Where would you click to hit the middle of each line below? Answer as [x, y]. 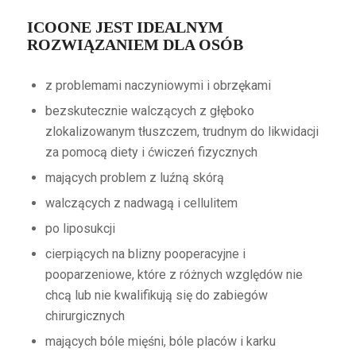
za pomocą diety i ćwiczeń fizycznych [151, 152]
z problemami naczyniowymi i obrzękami [158, 85]
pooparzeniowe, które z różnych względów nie [174, 274]
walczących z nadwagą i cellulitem [141, 203]
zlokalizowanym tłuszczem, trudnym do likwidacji [182, 131]
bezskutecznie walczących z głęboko [149, 110]
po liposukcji [80, 228]
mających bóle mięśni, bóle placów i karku [160, 341]
